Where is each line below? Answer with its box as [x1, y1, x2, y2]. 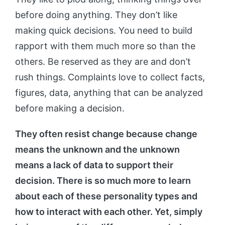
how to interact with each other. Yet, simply [15, 206, 202, 217]
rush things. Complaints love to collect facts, [15, 72, 205, 83]
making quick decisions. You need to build [15, 25, 192, 36]
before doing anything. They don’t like [15, 10, 177, 21]
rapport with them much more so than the [15, 41, 195, 52]
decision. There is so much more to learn [15, 175, 191, 186]
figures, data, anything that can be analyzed [15, 87, 203, 98]
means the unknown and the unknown [15, 144, 180, 155]
